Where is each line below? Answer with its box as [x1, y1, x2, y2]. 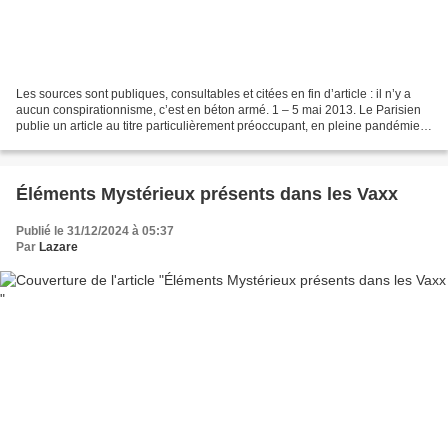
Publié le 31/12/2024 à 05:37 [16, 223, 174, 238]
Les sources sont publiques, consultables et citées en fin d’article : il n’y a [16, 86, 411, 101]
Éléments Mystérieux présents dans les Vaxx [16, 183, 398, 204]
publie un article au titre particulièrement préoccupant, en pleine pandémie [16, 118, 420, 133]
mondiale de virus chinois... [16, 134, 164, 149]
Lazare [39, 239, 78, 254]
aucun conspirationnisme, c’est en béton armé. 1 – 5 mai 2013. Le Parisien [16, 102, 421, 117]
